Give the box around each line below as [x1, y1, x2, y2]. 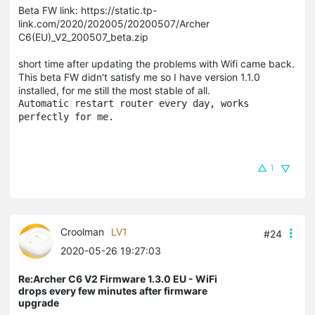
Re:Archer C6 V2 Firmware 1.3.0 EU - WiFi [18, 272, 217, 285]
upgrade [18, 296, 59, 309]
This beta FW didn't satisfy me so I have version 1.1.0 [18, 70, 260, 83]
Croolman [60, 225, 104, 238]
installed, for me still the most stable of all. [18, 84, 210, 96]
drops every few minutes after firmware [18, 284, 207, 297]
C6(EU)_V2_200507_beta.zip [18, 30, 148, 43]
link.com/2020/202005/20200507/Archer [18, 17, 210, 30]
